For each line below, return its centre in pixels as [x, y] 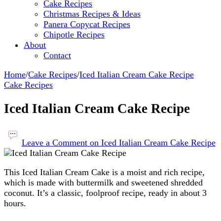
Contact [57, 55]
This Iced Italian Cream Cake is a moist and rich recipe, [104, 172]
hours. [15, 203]
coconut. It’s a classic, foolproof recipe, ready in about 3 [105, 193]
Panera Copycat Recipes [87, 24]
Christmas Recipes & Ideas [92, 14]
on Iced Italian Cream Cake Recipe [151, 142]
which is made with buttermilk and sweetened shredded [103, 182]
